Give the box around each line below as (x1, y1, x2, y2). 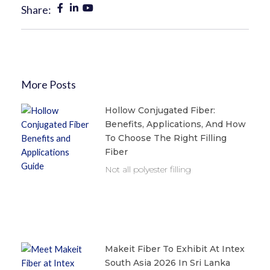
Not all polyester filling (104, 164, 191, 175)
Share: (21, 3, 51, 17)
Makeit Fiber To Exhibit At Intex (104, 243, 245, 254)
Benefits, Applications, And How (104, 119, 246, 130)
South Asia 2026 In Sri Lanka (104, 257, 230, 268)
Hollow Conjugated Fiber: (104, 105, 215, 116)
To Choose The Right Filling (104, 133, 227, 144)
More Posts (21, 78, 76, 92)
